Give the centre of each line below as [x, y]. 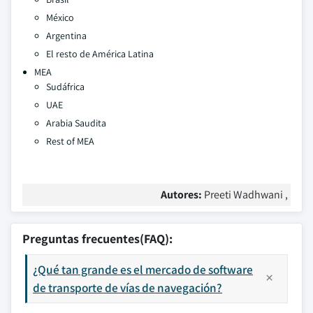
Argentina [66, 36]
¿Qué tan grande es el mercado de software [143, 269]
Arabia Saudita [76, 123]
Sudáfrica [65, 87]
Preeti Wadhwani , [246, 195]
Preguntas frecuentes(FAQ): [97, 239]
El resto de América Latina [100, 54]
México [60, 17]
